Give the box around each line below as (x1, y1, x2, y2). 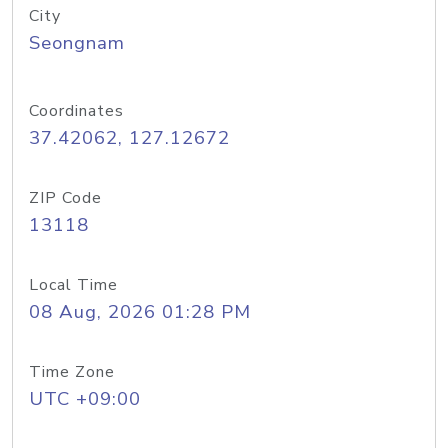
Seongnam (29, 30, 125, 56)
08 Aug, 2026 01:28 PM (29, 299, 251, 325)
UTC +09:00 (29, 386, 141, 412)
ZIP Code (29, 187, 102, 209)
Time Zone (29, 361, 115, 383)
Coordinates (29, 100, 124, 122)
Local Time (29, 274, 118, 296)
